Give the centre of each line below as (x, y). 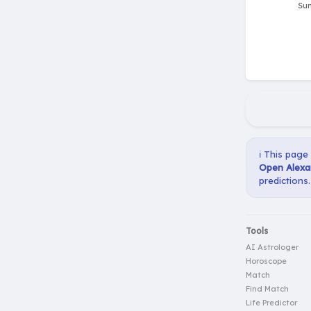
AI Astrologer (272, 247)
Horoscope (266, 261)
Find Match (267, 289)
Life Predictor (271, 303)
